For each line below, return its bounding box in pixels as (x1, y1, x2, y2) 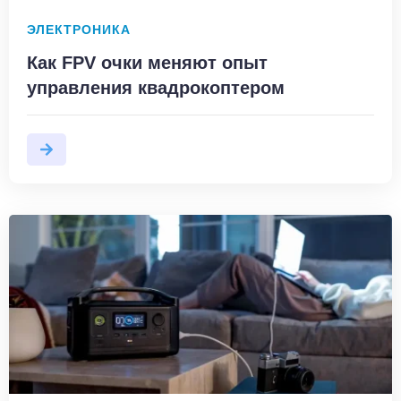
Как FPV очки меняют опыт (27, 52, 268, 73)
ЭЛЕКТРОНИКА (27, 22, 131, 37)
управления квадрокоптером (27, 77, 285, 98)
